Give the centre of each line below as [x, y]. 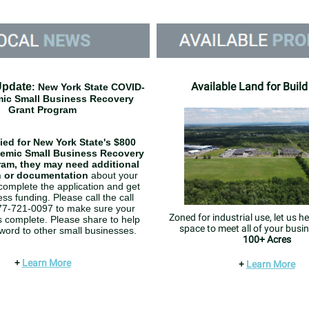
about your [113, 175]
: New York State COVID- [88, 87]
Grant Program [42, 110]
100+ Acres [267, 239]
